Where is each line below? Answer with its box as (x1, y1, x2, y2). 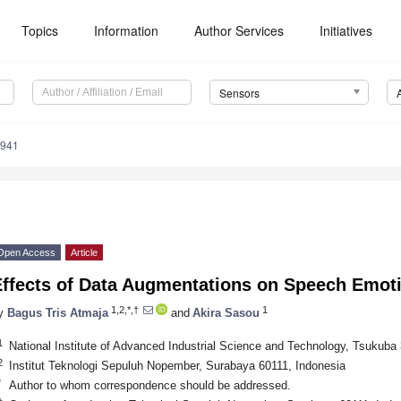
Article (71, 247, 98, 259)
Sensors (218, 85, 260, 101)
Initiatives (320, 21, 373, 39)
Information (94, 21, 159, 39)
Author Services (194, 21, 285, 39)
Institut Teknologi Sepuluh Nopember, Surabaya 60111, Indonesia (8, 358, 346, 372)
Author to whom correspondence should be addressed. (8, 378, 291, 392)
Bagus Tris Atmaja (7, 305, 108, 320)
